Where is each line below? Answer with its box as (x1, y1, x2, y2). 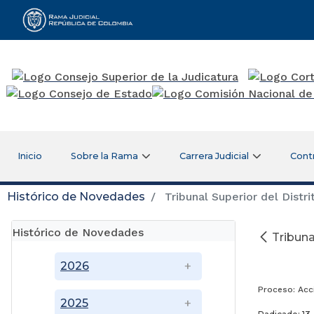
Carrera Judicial (179, 150, 250, 161)
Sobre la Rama (71, 150, 139, 161)
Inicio (17, 150, 42, 161)
